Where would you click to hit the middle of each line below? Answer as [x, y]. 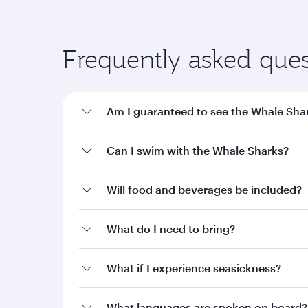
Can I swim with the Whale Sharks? [198, 150]
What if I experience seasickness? [194, 268]
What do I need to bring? [171, 229]
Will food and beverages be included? [204, 189]
